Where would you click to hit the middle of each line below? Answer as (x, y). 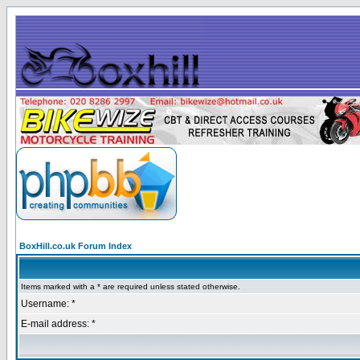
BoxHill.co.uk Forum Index (76, 246)
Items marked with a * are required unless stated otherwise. (131, 286)
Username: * (48, 304)
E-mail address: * (58, 324)
